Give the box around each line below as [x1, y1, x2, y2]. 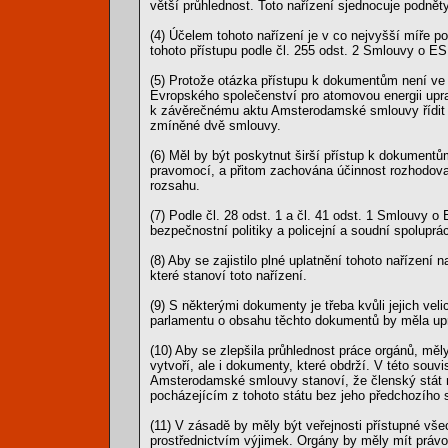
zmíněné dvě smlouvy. [150, 118, 281, 133]
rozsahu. [150, 178, 200, 193]
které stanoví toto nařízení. [150, 268, 307, 283]
